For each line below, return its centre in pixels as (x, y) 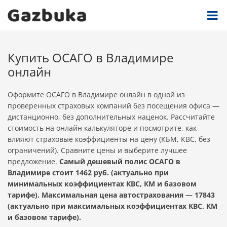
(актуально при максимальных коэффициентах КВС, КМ (112, 206)
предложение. (33, 161)
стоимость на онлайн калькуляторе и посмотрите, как (102, 128)
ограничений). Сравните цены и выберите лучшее (97, 150)
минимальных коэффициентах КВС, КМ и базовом (102, 184)
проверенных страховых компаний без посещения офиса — (113, 106)
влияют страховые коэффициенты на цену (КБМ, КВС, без (109, 139)
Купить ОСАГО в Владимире (90, 58)
